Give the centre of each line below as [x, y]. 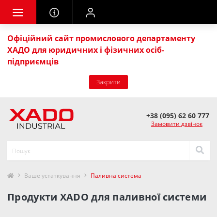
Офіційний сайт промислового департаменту [101, 38]
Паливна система [116, 176]
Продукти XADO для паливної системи [107, 197]
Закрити [108, 82]
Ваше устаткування [52, 176]
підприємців [33, 62]
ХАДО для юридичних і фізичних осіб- [86, 50]
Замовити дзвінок [177, 124]
